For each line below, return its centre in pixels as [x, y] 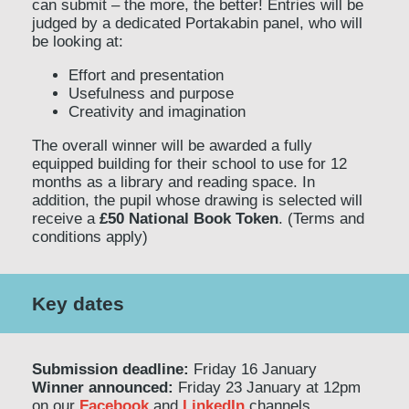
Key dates [78, 304]
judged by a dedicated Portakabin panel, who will [197, 23]
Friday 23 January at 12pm [267, 388]
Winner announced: [103, 388]
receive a [66, 219]
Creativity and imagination [157, 112]
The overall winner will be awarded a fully [172, 146]
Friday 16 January [253, 369]
